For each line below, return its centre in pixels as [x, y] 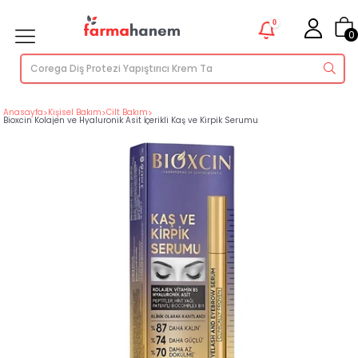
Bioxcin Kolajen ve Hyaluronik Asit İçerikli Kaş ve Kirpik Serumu [131, 120]
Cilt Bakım [127, 112]
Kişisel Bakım [75, 112]
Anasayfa [24, 112]
